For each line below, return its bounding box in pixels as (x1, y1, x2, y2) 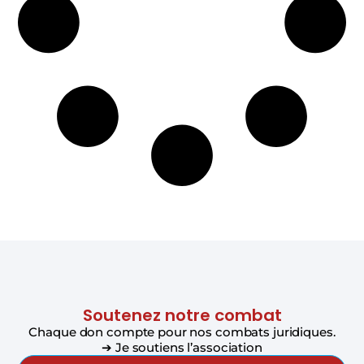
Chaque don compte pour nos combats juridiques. (28, 323, 336, 340)
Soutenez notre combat (82, 303, 282, 327)
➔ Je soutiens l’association (102, 339, 262, 355)
